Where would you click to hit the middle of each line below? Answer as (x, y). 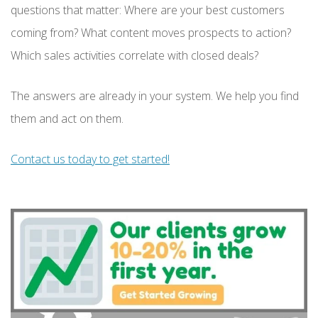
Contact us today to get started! (90, 159)
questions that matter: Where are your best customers (148, 10)
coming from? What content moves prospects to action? (151, 32)
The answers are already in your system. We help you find (155, 95)
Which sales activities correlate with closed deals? (135, 55)
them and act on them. (67, 118)
